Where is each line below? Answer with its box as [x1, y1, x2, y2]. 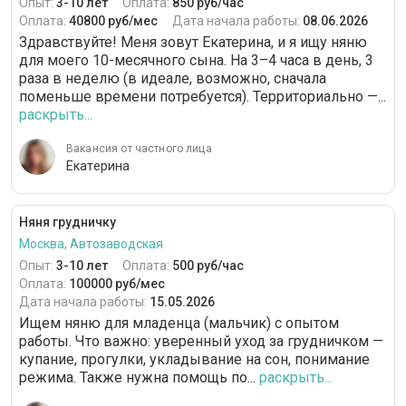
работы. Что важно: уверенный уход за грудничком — [19, 333, 383, 351]
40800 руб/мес [69, 14, 158, 29]
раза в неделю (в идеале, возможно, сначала [19, 70, 326, 88]
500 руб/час [172, 258, 244, 274]
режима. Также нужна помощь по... [19, 369, 256, 387]
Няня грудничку [19, 215, 116, 230]
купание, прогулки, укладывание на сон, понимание [19, 351, 370, 369]
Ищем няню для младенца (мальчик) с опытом [19, 314, 339, 333]
